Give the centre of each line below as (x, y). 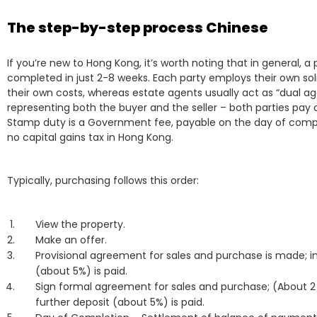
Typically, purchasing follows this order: (103, 181)
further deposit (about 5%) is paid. (120, 302)
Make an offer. (71, 240)
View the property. (80, 225)
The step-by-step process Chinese (138, 28)
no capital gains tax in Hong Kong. (90, 138)
